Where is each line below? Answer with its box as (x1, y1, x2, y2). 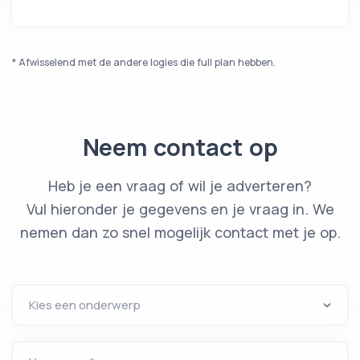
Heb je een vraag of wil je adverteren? (48, 176, 312, 195)
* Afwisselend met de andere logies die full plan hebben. (12, 55, 276, 69)
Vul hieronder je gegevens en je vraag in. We (26, 199, 334, 219)
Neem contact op (82, 131, 278, 163)
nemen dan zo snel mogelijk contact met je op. (19, 223, 341, 242)
